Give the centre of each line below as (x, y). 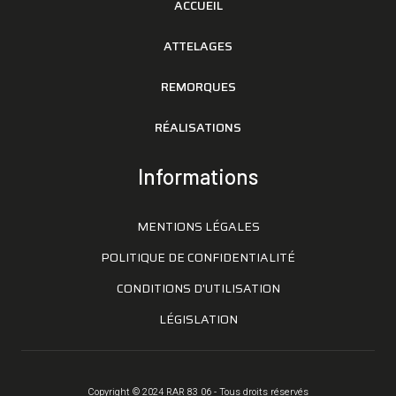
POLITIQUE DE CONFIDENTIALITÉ (198, 257)
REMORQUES (198, 86)
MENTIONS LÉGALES (198, 226)
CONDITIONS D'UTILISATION (198, 288)
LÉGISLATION (198, 319)
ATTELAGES (198, 46)
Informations (198, 176)
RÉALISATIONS (198, 127)
